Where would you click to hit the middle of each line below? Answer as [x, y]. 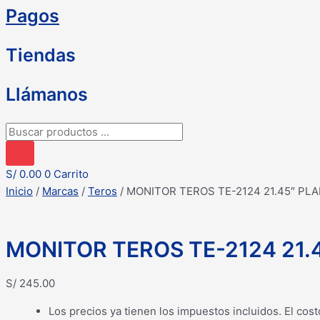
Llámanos [47, 94]
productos [31, 165]
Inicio [19, 191]
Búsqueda [30, 130]
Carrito [71, 174]
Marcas [60, 191]
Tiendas [41, 55]
